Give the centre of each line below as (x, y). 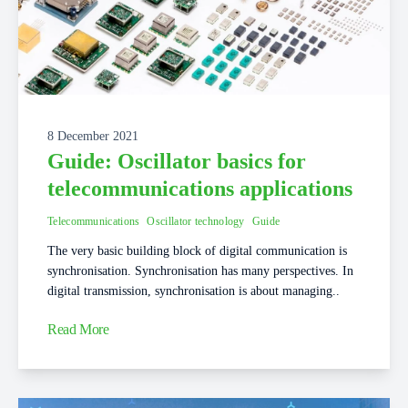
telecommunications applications (200, 189)
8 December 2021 (93, 137)
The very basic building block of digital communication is (197, 251)
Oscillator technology (196, 222)
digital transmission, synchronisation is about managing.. (194, 291)
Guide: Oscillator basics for (177, 162)
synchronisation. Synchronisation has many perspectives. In (200, 271)
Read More (78, 329)
